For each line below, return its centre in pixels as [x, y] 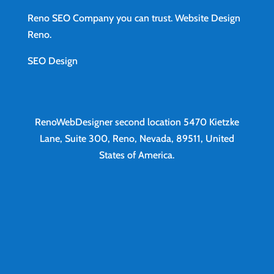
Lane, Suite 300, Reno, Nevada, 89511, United [137, 138]
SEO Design [52, 61]
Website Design [207, 18]
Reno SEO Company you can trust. [101, 18]
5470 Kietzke [211, 122]
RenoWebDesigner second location [109, 122]
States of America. [137, 155]
